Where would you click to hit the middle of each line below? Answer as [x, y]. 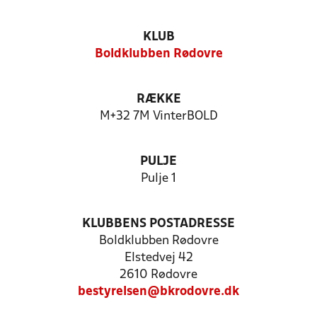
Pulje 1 [158, 179]
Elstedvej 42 [158, 258]
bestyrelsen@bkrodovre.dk [158, 292]
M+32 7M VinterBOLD [158, 116]
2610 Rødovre [158, 275]
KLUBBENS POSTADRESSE [158, 224]
